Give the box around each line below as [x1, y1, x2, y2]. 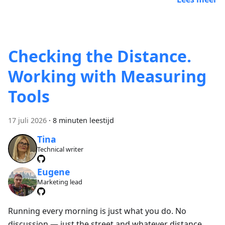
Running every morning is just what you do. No [8, 205, 186, 216]
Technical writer [37, 144, 83, 154]
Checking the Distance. [8, 45, 191, 67]
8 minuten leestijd [53, 116, 114, 126]
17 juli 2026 [8, 116, 47, 126]
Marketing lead [37, 177, 82, 187]
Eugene [37, 166, 70, 178]
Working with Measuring [8, 65, 206, 87]
